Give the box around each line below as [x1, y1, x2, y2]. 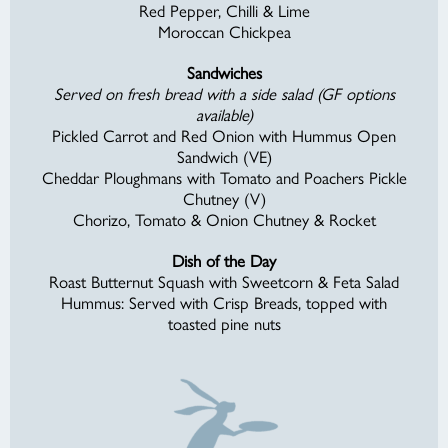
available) [195, 102, 253, 126]
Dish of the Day [172, 248, 276, 272]
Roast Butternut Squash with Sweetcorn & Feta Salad [49, 269, 399, 293]
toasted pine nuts [167, 311, 281, 335]
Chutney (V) [182, 186, 266, 210]
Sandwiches [186, 60, 262, 84]
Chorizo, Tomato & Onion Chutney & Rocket [72, 207, 376, 231]
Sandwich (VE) [176, 144, 272, 168]
